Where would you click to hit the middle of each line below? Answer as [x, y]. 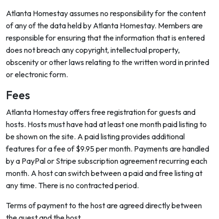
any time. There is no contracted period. [72, 185]
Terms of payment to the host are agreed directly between [104, 205]
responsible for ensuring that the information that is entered [105, 38]
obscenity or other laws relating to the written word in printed [108, 62]
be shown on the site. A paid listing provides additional [95, 136]
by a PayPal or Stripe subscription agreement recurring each [107, 161]
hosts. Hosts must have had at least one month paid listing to [106, 124]
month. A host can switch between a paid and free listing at [104, 173]
